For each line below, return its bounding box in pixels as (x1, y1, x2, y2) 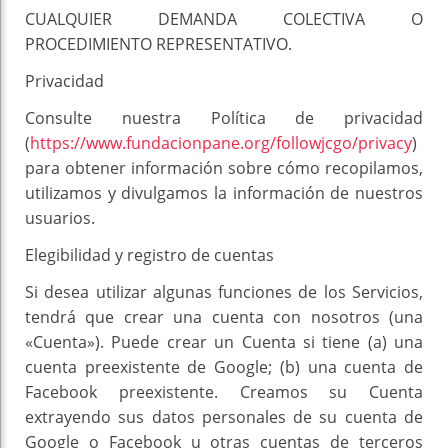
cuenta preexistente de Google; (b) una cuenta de (25, 356, 423, 379)
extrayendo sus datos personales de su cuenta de (25, 406, 423, 429)
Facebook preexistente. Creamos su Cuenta (25, 381, 423, 404)
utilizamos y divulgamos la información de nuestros (25, 182, 423, 205)
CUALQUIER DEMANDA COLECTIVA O (25, 8, 423, 31)
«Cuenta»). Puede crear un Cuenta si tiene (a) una (25, 331, 423, 354)
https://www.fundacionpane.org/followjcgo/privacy (30, 132, 412, 155)
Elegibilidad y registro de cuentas (25, 244, 274, 267)
